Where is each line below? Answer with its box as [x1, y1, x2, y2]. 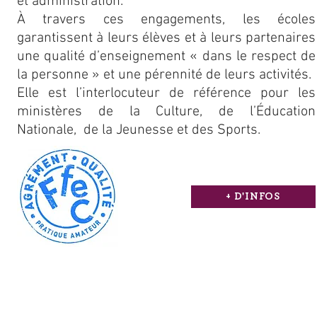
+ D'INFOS [226, 191, 281, 202]
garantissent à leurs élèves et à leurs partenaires [17, 30, 316, 47]
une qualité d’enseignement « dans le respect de [17, 48, 316, 65]
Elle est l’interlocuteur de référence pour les [17, 85, 316, 102]
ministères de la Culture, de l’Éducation [17, 103, 316, 120]
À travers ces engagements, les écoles [17, 11, 316, 28]
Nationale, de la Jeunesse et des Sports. [17, 122, 264, 139]
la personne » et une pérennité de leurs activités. [17, 67, 311, 83]
